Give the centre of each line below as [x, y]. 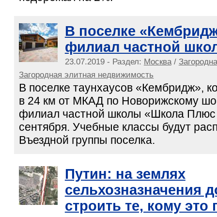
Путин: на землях [125, 174]
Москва [157, 61]
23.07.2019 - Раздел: [104, 61]
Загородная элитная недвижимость [86, 74]
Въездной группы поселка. [87, 140]
